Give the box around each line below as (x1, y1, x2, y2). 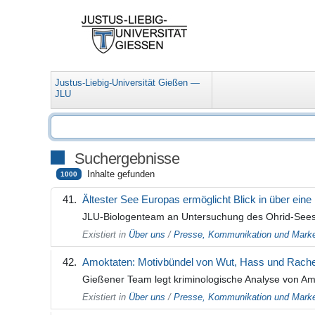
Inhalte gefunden (87, 169, 155, 180)
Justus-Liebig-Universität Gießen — (55, 77, 200, 89)
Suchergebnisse (74, 150, 180, 168)
